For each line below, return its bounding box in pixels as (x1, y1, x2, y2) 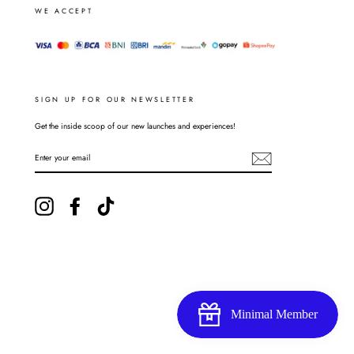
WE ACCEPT (35, 6, 93, 17)
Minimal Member (231, 307, 318, 321)
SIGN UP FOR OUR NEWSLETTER (35, 94, 195, 105)
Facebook (85, 197, 119, 209)
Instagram (54, 197, 88, 209)
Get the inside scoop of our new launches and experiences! (35, 120, 236, 133)
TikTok (115, 197, 137, 209)
